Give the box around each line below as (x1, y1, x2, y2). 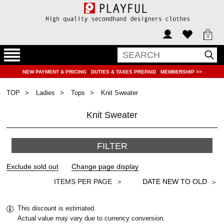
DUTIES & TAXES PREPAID (90, 69, 157, 74)
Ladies (36, 89, 55, 96)
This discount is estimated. (17, 204, 96, 212)
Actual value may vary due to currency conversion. (17, 214, 165, 222)
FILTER (96, 141, 127, 151)
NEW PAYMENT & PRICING (22, 69, 88, 74)
